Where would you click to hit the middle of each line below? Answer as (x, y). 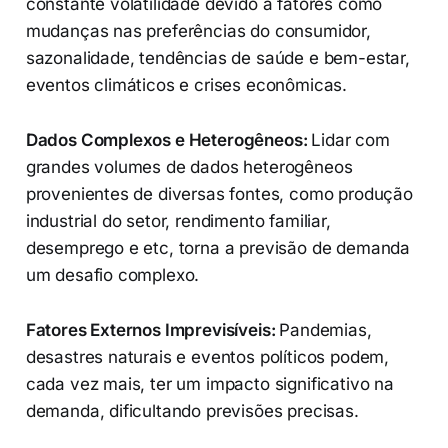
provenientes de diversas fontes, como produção (219, 194)
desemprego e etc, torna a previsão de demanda (218, 248)
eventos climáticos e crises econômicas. (186, 85)
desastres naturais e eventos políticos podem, (207, 357)
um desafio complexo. (112, 275)
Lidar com (350, 140)
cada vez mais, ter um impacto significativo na (209, 384)
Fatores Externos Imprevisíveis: (152, 330)
